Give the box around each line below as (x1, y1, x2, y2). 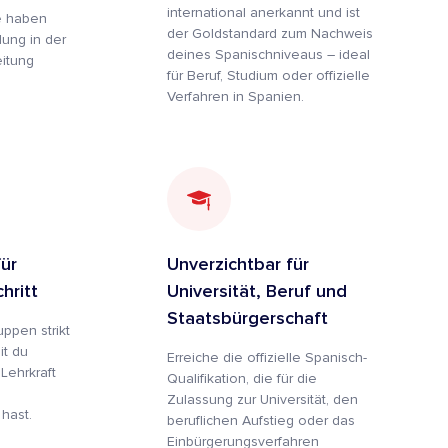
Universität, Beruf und (167, 280, 347, 302)
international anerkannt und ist (167, 4, 360, 21)
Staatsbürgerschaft (167, 307, 328, 329)
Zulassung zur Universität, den (167, 391, 358, 408)
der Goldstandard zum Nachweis (167, 25, 373, 42)
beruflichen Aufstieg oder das (167, 412, 355, 429)
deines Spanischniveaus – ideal (167, 46, 370, 63)
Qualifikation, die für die (167, 370, 317, 387)
